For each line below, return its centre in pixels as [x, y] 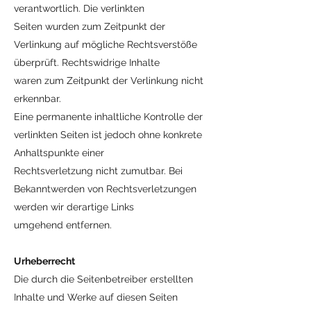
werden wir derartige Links [74, 207]
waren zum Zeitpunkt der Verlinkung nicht [109, 81]
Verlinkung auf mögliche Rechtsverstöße [106, 44]
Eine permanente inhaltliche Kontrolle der [108, 117]
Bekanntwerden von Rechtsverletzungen [105, 189]
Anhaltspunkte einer [59, 153]
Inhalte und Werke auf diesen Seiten [96, 297]
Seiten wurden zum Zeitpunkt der [90, 26]
